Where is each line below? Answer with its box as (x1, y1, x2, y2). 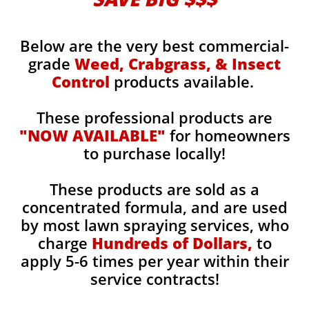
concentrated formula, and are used (21, 197, 288, 217)
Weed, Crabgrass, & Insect (74, 53, 281, 74)
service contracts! (90, 268, 219, 289)
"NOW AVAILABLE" (19, 125, 166, 146)
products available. (109, 71, 258, 92)
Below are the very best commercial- (20, 35, 289, 56)
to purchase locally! (83, 143, 226, 163)
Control (51, 71, 110, 92)
